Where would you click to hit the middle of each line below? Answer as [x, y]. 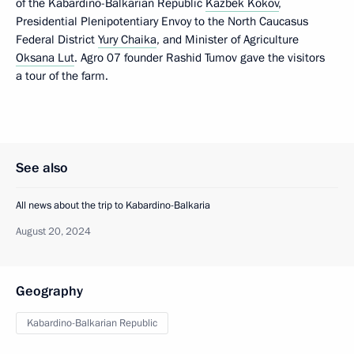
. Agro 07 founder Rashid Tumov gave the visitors [200, 58]
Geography [49, 291]
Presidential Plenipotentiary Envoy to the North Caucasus [162, 21]
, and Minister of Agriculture [228, 40]
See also [42, 168]
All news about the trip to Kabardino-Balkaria [113, 205]
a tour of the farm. [62, 76]
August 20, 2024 [53, 232]
